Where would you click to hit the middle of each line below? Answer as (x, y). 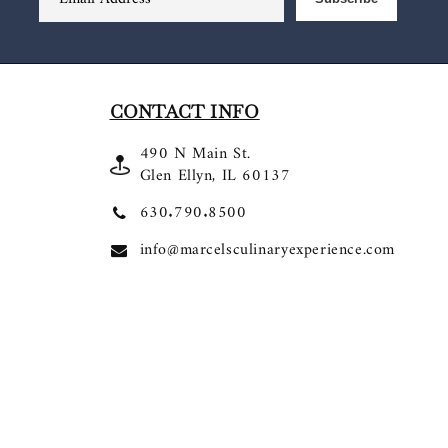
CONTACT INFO (184, 111)
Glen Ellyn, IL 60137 (215, 175)
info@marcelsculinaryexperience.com (267, 249)
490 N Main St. (195, 153)
